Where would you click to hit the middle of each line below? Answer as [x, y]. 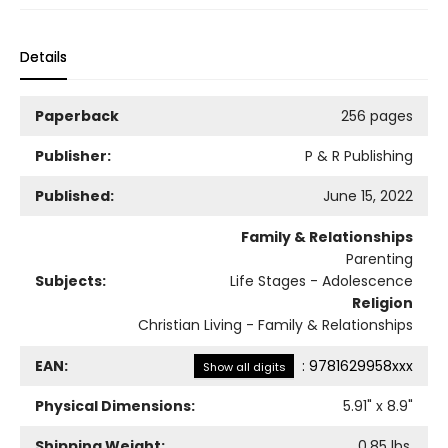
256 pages [377, 115]
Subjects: [70, 280]
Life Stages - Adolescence [321, 280]
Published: [74, 195]
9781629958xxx [361, 365]
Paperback [77, 115]
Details [43, 56]
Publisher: [73, 155]
